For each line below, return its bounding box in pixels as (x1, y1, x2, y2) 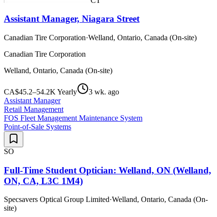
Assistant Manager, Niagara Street (4, 14, 139, 24)
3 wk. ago (89, 88, 119, 96)
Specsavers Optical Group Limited (4, 195, 109, 204)
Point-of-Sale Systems (4, 123, 71, 131)
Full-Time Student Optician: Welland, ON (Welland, (4, 165, 211, 175)
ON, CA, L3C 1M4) (4, 175, 83, 186)
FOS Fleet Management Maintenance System (4, 114, 142, 122)
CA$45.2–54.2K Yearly (4, 88, 77, 96)
